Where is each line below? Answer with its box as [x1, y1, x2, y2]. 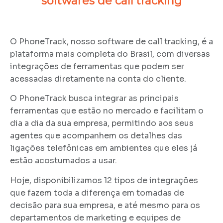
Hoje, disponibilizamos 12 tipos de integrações [10, 175, 198, 186]
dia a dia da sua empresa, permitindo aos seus [10, 118, 194, 129]
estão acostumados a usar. [10, 155, 117, 166]
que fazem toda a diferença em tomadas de [10, 187, 184, 198]
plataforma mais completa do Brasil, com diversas [10, 49, 210, 60]
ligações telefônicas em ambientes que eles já [10, 143, 197, 154]
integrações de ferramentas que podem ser [10, 61, 184, 72]
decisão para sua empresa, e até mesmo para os [10, 200, 200, 211]
